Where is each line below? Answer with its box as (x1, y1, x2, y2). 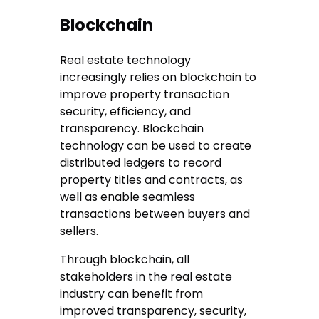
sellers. (60, 223, 99, 240)
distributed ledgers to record (60, 155, 222, 172)
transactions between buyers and (60, 206, 251, 223)
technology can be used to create (60, 137, 252, 155)
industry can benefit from (60, 286, 204, 303)
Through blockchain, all (60, 251, 190, 268)
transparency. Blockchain (60, 120, 204, 137)
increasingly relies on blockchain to (60, 69, 257, 86)
